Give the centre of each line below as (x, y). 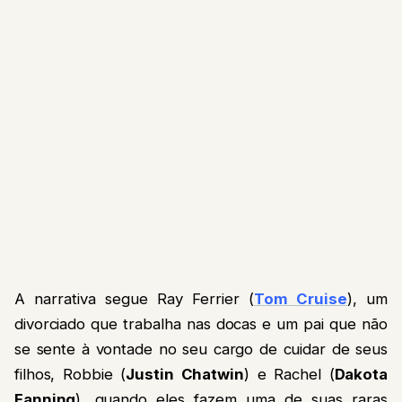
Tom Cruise (301, 298)
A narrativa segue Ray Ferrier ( (135, 298)
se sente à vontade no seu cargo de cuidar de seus (201, 349)
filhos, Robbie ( (70, 374)
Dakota (361, 374)
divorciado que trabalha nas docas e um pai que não (201, 323)
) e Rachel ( (289, 374)
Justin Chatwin (185, 374)
